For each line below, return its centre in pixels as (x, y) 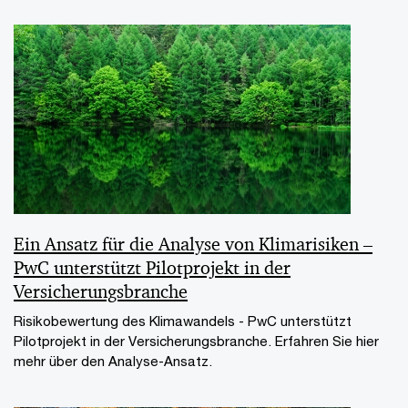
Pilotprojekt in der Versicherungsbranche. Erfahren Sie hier (196, 341)
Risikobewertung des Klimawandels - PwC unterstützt (183, 321)
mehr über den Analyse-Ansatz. (113, 361)
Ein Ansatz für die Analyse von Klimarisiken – (193, 244)
